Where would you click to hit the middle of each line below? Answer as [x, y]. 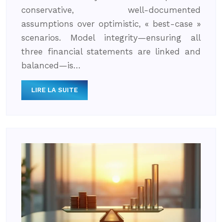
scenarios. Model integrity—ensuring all [111, 37]
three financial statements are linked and [111, 51]
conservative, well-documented [111, 10]
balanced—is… [51, 65]
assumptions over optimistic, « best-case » [111, 24]
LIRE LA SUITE [55, 90]
